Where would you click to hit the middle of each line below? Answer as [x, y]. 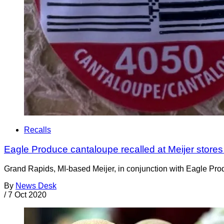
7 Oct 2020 [27, 194]
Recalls [37, 130]
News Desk [36, 185]
